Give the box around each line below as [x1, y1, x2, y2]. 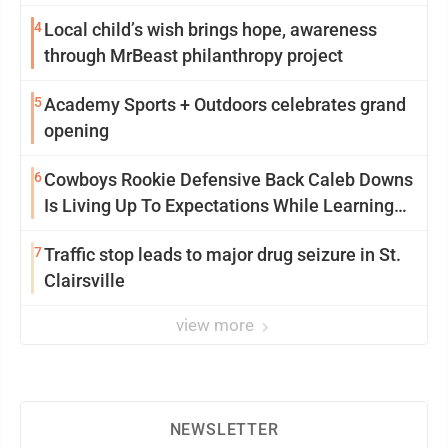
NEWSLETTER [169, 420, 279, 439]
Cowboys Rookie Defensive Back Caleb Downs [44, 169, 413, 190]
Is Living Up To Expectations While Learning [44, 195, 394, 216]
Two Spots [44, 221, 128, 242]
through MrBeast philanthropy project [44, 45, 343, 66]
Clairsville [44, 270, 125, 291]
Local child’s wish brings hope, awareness [44, 19, 377, 40]
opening [44, 120, 109, 141]
